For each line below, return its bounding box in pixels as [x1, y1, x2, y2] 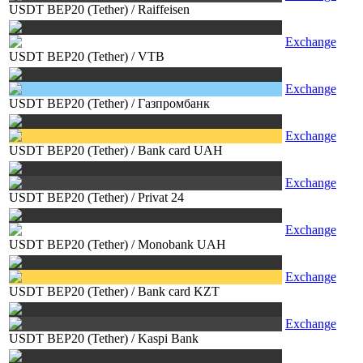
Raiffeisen [138, 2, 190, 16]
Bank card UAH [138, 143, 223, 157]
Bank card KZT [138, 284, 220, 298]
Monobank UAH [138, 237, 226, 251]
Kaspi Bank [138, 331, 199, 345]
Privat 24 [138, 190, 184, 204]
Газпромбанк [138, 96, 210, 110]
